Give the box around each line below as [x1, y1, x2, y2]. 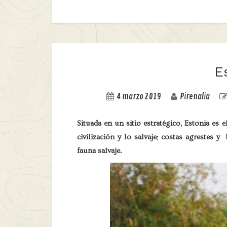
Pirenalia [179, 92, 210, 102]
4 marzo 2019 [116, 92, 161, 102]
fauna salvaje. [77, 146, 122, 155]
